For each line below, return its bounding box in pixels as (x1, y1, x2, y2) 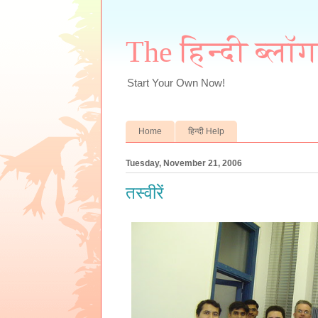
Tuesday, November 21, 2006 (126, 158, 242, 168)
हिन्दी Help (188, 126, 224, 136)
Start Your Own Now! (127, 77, 225, 89)
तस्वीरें (126, 183, 163, 202)
